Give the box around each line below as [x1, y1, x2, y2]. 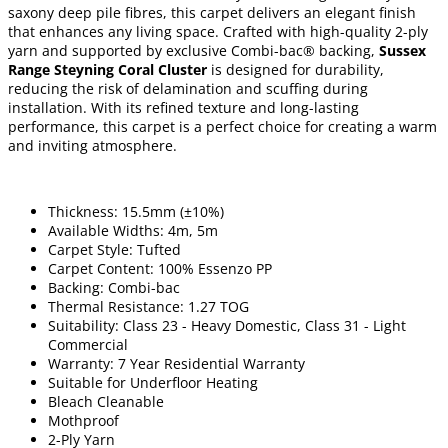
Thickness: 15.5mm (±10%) [48, 201, 224, 221]
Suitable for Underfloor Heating [48, 372, 258, 392]
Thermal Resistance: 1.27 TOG [48, 296, 249, 316]
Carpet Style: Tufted [48, 239, 181, 259]
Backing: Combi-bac [48, 277, 180, 297]
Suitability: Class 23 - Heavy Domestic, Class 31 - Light [48, 315, 406, 335]
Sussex [375, 40, 426, 60]
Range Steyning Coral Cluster [8, 59, 207, 79]
